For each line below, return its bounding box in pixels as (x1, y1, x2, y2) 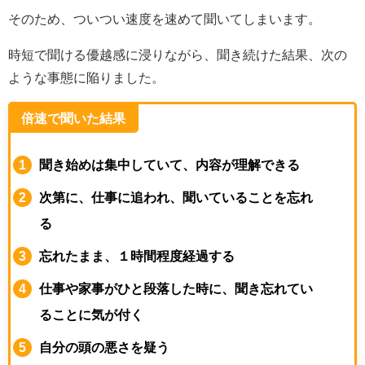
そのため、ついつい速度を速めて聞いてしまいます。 (8, 11, 321, 25)
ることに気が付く (39, 307, 144, 321)
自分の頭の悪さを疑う (39, 340, 170, 354)
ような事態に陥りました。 (8, 70, 165, 84)
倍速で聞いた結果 (21, 111, 125, 125)
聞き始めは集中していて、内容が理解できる (39, 157, 301, 171)
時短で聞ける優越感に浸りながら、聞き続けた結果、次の (8, 47, 347, 61)
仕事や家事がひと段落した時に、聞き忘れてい (39, 281, 314, 295)
